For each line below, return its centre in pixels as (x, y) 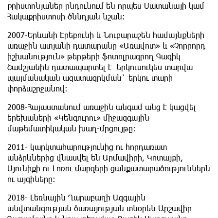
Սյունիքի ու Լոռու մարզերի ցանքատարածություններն (109, 168)
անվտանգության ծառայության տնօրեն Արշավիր (100, 208)
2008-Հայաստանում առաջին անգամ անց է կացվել (102, 107)
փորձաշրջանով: (37, 88)
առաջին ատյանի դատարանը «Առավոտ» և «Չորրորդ (106, 45)
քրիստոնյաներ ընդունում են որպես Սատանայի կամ (106, 6)
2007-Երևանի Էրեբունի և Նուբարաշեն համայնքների (106, 35)
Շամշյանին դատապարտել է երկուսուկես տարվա (100, 67)
